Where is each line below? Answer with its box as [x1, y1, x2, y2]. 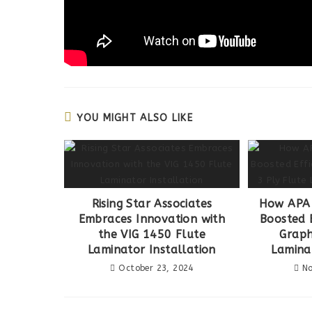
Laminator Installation [88, 243, 216, 257]
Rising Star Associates [91, 197, 212, 211]
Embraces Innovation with [78, 212, 226, 226]
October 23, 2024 [118, 263, 194, 274]
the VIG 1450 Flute [97, 228, 206, 242]
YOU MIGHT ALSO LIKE [77, 112, 194, 125]
